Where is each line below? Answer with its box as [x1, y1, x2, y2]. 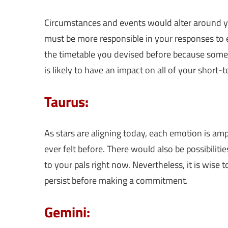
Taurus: [44, 91, 89, 113]
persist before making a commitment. [44, 174, 188, 188]
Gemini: [44, 201, 90, 223]
